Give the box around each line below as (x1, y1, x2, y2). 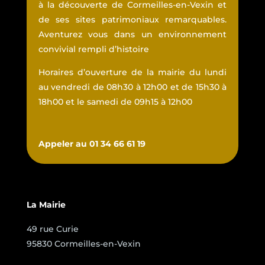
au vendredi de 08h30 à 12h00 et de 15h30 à (38, 82, 227, 93)
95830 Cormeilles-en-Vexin (26, 238, 141, 250)
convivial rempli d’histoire (38, 44, 149, 55)
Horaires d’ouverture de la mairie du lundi (38, 67, 227, 78)
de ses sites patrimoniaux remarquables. (38, 14, 227, 25)
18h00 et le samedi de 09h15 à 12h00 (38, 96, 192, 108)
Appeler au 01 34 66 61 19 (38, 138, 146, 150)
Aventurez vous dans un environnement (38, 29, 227, 40)
